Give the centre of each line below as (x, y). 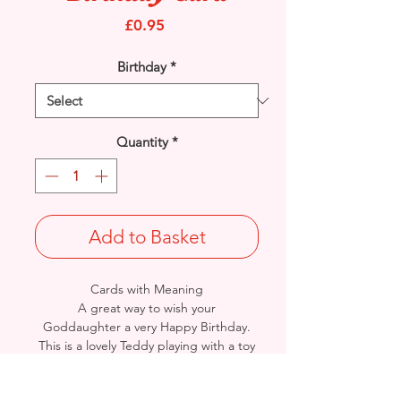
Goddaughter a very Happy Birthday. (147, 326)
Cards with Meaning (147, 289)
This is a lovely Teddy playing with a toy (147, 345)
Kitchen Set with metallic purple (147, 364)
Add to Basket (147, 236)
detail (131, 383)
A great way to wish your (147, 307)
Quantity (142, 142)
